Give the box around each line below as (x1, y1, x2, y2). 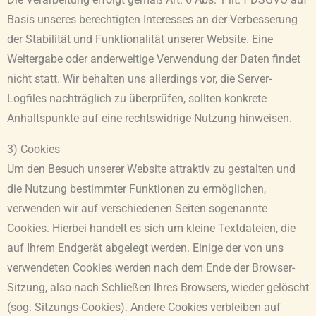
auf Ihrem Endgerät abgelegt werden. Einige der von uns (7, 241, 284, 255)
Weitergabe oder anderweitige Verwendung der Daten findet (7, 53, 300, 66)
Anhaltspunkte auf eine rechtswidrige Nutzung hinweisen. (7, 112, 292, 126)
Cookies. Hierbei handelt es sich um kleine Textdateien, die (7, 221, 296, 235)
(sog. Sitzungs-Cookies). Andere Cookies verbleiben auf (7, 300, 281, 314)
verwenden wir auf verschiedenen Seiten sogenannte (7, 202, 267, 215)
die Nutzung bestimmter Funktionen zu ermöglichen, (7, 182, 266, 195)
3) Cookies (7, 142, 60, 156)
